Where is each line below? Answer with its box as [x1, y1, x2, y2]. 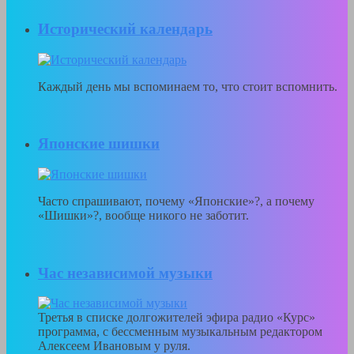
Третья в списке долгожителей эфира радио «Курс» [38, 311, 315, 325]
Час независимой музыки [38, 264, 213, 281]
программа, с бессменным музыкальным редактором [38, 325, 322, 339]
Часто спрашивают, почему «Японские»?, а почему [38, 194, 314, 209]
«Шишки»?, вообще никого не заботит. [38, 209, 249, 223]
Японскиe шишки [38, 135, 160, 153]
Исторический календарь [38, 20, 213, 37]
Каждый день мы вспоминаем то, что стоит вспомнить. [38, 79, 337, 93]
